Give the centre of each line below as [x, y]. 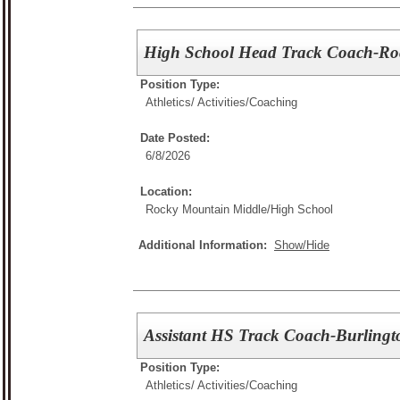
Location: [166, 192]
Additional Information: [206, 245]
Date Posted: [175, 138]
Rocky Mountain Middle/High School [239, 209]
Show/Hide [302, 245]
